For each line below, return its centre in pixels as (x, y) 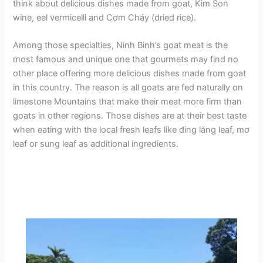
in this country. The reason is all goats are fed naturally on (128, 88)
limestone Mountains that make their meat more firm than (128, 102)
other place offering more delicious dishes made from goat (130, 74)
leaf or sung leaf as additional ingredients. (96, 144)
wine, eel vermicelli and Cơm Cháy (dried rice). (105, 17)
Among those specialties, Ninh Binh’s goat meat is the (121, 45)
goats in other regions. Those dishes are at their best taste (130, 116)
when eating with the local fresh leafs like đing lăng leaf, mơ (131, 130)
